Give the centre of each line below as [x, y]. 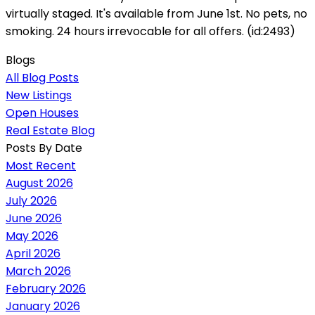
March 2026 [38, 271]
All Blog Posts [42, 77]
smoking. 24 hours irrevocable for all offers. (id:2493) [150, 31]
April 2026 [33, 253]
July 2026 [31, 200]
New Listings [39, 95]
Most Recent [41, 165]
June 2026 [34, 218]
